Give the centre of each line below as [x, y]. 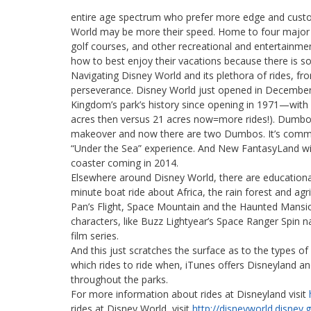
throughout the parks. [119, 280]
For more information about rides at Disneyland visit [190, 294]
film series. [95, 236]
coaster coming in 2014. [125, 163]
